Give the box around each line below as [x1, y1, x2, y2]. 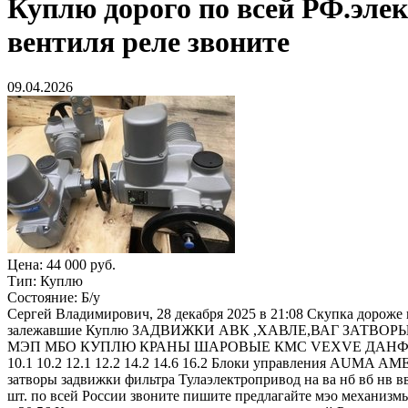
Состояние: [7, 289, 81, 305]
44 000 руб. [46, 256, 116, 272]
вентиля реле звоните [7, 25, 290, 59]
